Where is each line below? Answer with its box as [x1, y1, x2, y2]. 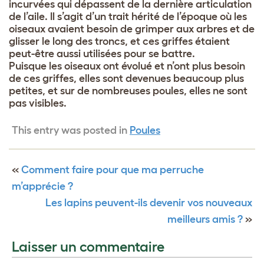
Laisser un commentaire [12, 238, 164, 255]
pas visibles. [9, 97, 67, 109]
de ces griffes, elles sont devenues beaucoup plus [9, 72, 244, 84]
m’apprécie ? [12, 180, 73, 192]
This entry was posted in [12, 124, 130, 136]
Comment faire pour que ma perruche [21, 163, 204, 176]
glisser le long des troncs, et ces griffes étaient [9, 35, 230, 47]
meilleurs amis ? [167, 213, 243, 225]
